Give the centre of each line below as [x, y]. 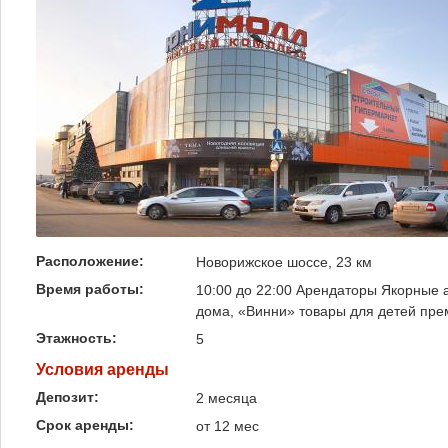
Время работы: [92, 289]
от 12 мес [227, 426]
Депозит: [69, 397]
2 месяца [226, 398]
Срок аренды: [87, 425]
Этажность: [78, 338]
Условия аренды [102, 369]
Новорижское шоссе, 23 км [284, 262]
